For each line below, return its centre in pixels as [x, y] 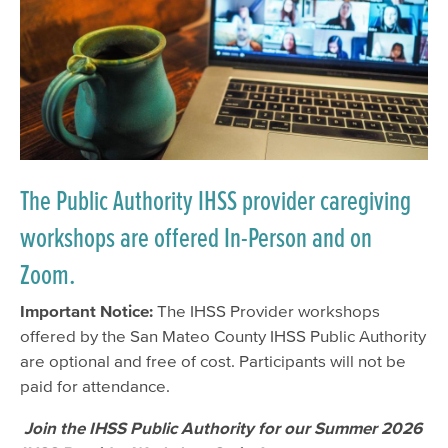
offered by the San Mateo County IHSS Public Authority [223, 335]
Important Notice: [86, 310]
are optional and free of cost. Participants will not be [213, 360]
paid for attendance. [95, 385]
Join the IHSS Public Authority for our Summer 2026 [221, 427]
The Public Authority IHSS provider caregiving [215, 200]
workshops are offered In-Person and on [196, 237]
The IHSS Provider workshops [266, 310]
